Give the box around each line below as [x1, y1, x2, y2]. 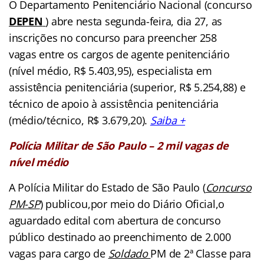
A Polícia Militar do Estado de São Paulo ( [9, 180, 206, 195]
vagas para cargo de [9, 246, 108, 261]
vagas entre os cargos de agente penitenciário [9, 47, 230, 62]
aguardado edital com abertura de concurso [9, 213, 221, 228]
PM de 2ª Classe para [150, 246, 252, 261]
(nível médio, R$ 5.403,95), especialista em [9, 64, 212, 78]
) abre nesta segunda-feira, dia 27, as [45, 14, 223, 29]
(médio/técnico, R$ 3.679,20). [9, 113, 150, 128]
